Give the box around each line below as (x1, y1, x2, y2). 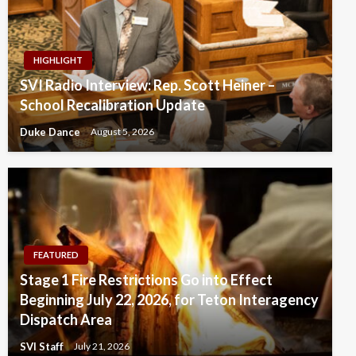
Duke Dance (20, 125, 83, 138)
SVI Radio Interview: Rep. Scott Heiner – (20, 75, 275, 94)
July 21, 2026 (74, 340, 130, 353)
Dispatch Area (20, 310, 112, 328)
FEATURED (33, 249, 79, 260)
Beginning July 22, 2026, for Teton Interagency (20, 290, 319, 308)
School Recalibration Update (20, 95, 205, 114)
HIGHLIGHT (33, 54, 83, 65)
